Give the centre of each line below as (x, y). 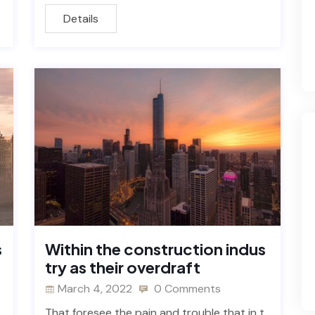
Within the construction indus (155, 249)
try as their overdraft (123, 268)
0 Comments (186, 289)
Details (81, 18)
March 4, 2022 (95, 289)
